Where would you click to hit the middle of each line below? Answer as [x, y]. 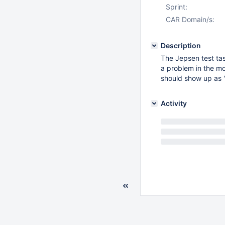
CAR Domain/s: [190, 19]
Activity [174, 103]
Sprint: [177, 7]
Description [181, 45]
